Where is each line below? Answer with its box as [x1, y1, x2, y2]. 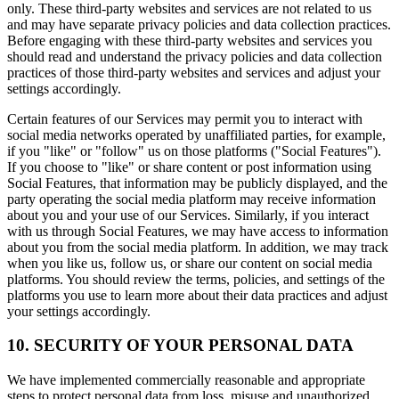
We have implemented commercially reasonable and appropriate [7, 372, 365, 388]
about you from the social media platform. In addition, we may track [7, 239, 388, 255]
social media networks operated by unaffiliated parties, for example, [7, 126, 386, 142]
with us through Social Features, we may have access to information [7, 223, 388, 239]
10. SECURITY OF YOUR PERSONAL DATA [7, 336, 354, 355]
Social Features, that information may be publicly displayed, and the [7, 175, 387, 191]
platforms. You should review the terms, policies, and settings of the [7, 271, 385, 287]
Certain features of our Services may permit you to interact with [7, 110, 362, 126]
